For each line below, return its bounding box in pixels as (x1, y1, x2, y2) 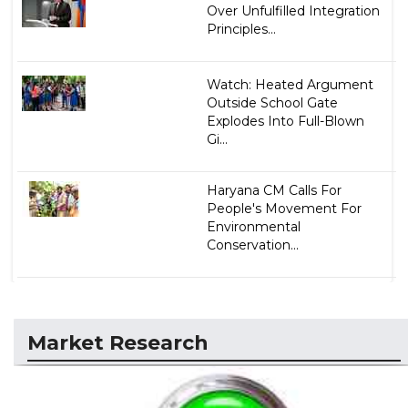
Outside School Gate (206, 94, 338, 111)
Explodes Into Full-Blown (206, 112, 364, 129)
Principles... (206, 20, 276, 37)
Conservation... (206, 236, 299, 253)
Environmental (206, 218, 301, 235)
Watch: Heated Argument (206, 76, 373, 93)
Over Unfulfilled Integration (206, 2, 380, 19)
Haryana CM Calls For (206, 181, 342, 199)
